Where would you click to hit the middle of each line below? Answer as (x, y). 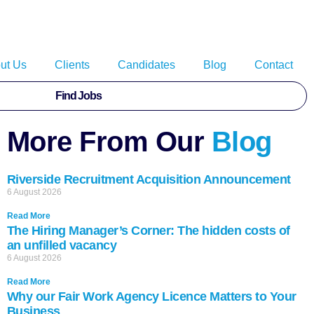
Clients (72, 65)
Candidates (146, 65)
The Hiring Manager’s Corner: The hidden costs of (148, 231)
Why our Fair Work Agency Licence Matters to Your (151, 296)
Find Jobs (78, 96)
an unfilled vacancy (62, 245)
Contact (274, 65)
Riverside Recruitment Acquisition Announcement (149, 179)
